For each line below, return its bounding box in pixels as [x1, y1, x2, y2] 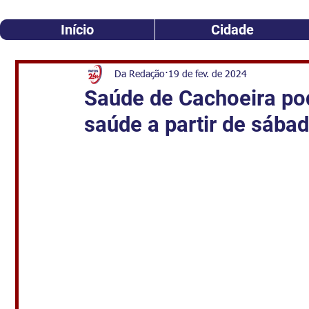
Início [61, 21, 94, 38]
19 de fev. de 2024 [168, 69, 247, 79]
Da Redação [114, 69, 165, 79]
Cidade [210, 21, 254, 38]
